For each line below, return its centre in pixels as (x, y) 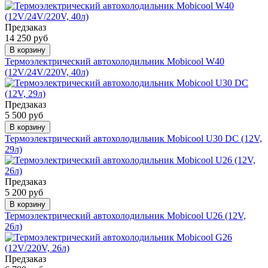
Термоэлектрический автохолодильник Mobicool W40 (115, 62)
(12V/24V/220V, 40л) (47, 72)
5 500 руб (24, 115)
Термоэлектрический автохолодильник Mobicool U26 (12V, (125, 216)
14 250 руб (26, 38)
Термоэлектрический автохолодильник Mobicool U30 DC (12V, (133, 139)
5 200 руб (24, 193)
